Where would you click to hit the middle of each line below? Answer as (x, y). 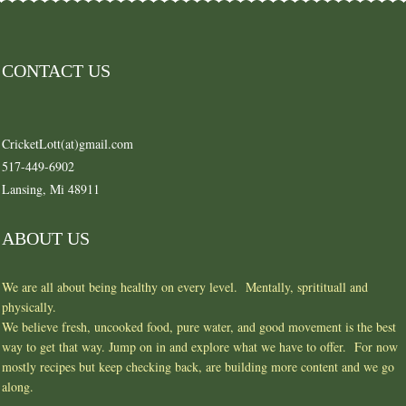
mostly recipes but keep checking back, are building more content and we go (198, 366)
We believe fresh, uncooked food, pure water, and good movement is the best (199, 326)
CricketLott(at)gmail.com (68, 143)
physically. (29, 306)
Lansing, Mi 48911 (51, 188)
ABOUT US (46, 238)
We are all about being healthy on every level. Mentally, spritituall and (185, 286)
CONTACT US (56, 70)
